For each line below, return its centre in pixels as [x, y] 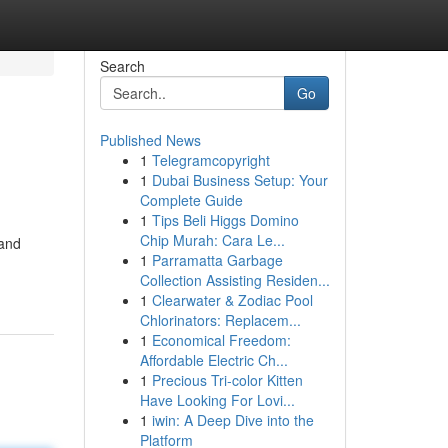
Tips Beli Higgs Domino [225, 220]
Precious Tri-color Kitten [227, 380]
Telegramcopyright [210, 160]
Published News [150, 140]
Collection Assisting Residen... [234, 280]
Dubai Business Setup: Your [239, 180]
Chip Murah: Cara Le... [212, 240]
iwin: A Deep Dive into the [232, 420]
